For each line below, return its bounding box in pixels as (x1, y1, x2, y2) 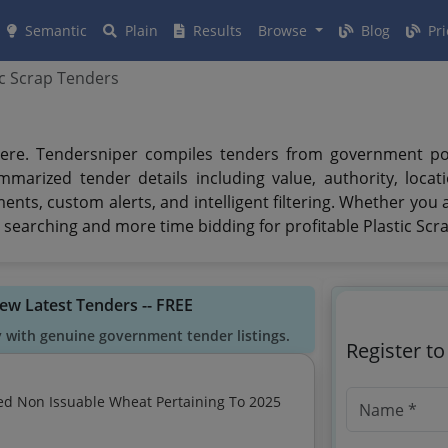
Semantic (21, 21, 87, 40)
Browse (258, 21, 311, 40)
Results (189, 21, 242, 40)
